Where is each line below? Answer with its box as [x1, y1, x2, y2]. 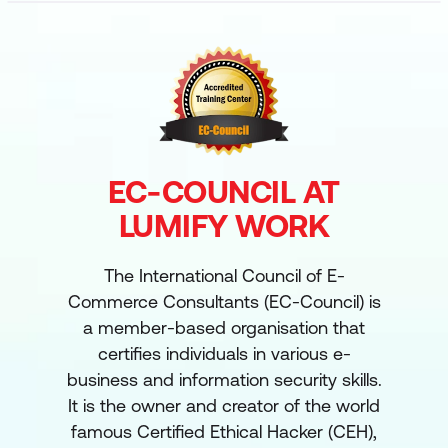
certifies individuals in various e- [97, 342, 351, 364]
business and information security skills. [66, 368, 382, 390]
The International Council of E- [103, 264, 345, 286]
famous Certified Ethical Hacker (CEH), [71, 420, 377, 442]
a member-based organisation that [83, 316, 365, 338]
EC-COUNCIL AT [108, 172, 340, 210]
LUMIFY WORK [118, 206, 330, 244]
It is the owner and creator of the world [68, 394, 380, 416]
